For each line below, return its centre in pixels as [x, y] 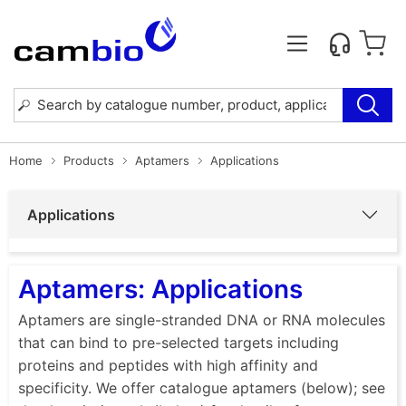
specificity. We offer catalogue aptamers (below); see [202, 387]
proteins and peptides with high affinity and [168, 365]
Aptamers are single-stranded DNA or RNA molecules [202, 319]
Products [89, 160]
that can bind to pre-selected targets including [179, 342]
